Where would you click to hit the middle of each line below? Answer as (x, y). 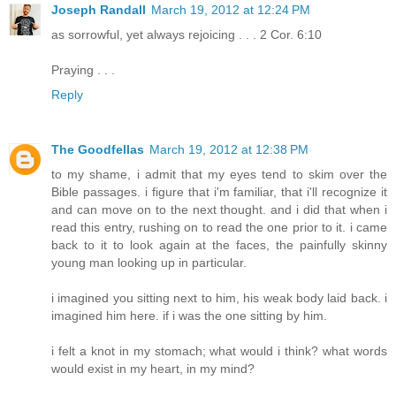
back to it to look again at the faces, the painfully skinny (219, 245)
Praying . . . (83, 70)
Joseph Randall (99, 10)
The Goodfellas (98, 150)
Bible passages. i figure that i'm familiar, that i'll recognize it (219, 192)
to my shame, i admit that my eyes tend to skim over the (219, 175)
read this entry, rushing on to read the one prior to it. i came (219, 228)
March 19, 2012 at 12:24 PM (231, 10)
